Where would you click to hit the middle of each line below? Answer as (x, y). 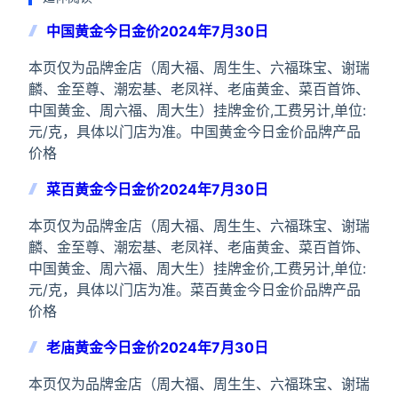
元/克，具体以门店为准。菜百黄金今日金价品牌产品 (195, 290)
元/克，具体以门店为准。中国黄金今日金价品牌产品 (195, 131)
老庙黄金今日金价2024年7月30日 (157, 347)
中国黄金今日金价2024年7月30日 (157, 31)
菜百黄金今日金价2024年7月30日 (157, 189)
